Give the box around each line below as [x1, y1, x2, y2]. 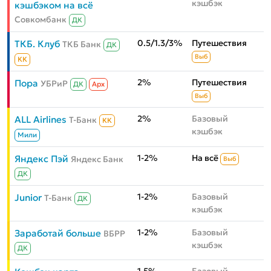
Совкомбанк [15, 14, 67, 25]
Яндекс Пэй [15, 153, 68, 165]
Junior [15, 192, 42, 204]
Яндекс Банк [71, 154, 123, 165]
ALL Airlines [15, 114, 67, 126]
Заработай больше [15, 227, 101, 240]
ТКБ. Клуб [15, 38, 60, 50]
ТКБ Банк [62, 39, 101, 50]
